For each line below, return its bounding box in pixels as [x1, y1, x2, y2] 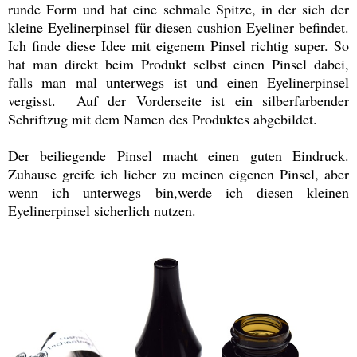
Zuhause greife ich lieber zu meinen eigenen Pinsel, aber [8, 163, 349, 183]
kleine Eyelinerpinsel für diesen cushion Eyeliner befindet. [8, 17, 349, 37]
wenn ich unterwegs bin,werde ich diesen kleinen [8, 182, 349, 202]
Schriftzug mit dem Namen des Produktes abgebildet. [8, 108, 317, 128]
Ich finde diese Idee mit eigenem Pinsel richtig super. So [8, 35, 349, 55]
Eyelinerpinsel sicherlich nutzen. [8, 200, 196, 220]
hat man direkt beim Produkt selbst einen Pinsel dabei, [8, 53, 349, 73]
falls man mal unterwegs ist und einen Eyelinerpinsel [8, 72, 349, 92]
